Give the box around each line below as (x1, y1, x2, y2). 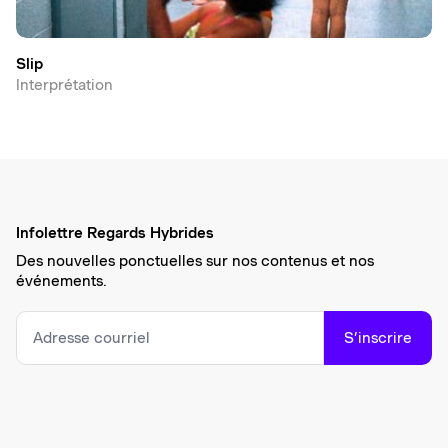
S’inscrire (344, 328, 412, 347)
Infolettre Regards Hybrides (16, 223, 214, 242)
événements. (16, 271, 107, 290)
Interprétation (16, 75, 113, 94)
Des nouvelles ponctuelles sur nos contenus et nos (16, 251, 374, 270)
